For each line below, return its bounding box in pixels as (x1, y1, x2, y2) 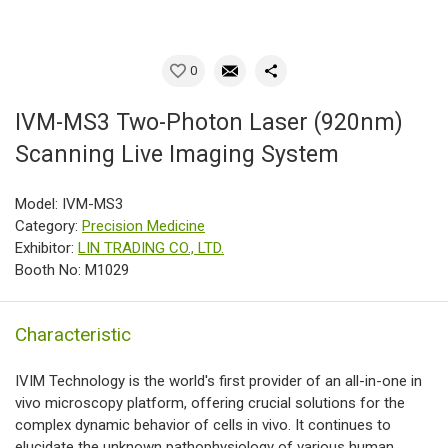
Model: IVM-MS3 (15, 195, 123, 214)
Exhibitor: (15, 239, 78, 258)
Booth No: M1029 (15, 261, 129, 280)
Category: (15, 217, 82, 236)
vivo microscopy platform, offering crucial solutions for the (15, 394, 405, 413)
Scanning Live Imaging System (15, 141, 339, 169)
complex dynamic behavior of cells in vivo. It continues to (15, 416, 391, 435)
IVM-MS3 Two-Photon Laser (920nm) (15, 109, 403, 137)
